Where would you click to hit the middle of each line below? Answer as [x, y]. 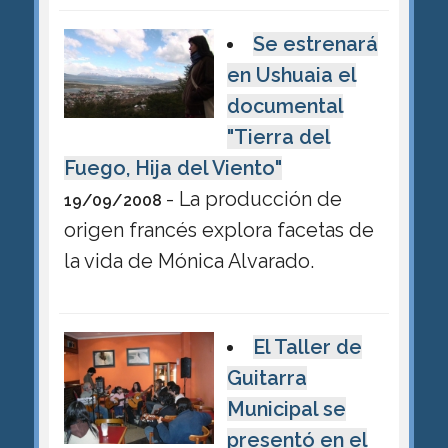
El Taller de [308, 346]
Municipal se [286, 408]
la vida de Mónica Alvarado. [188, 260]
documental [284, 105]
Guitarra [266, 377]
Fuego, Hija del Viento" [172, 167]
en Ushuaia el [291, 74]
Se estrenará [316, 43]
